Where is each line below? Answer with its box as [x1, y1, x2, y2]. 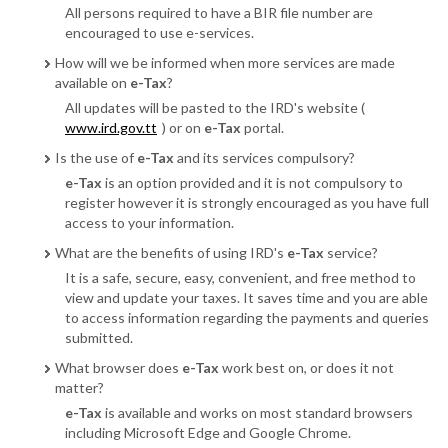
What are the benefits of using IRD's [55, 244, 287, 261]
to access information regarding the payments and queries [65, 309, 429, 326]
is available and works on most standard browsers [102, 404, 413, 421]
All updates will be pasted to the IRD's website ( [65, 99, 365, 116]
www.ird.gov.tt [65, 119, 157, 136]
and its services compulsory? [174, 149, 355, 166]
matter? [55, 379, 104, 396]
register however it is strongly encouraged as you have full [65, 194, 429, 211]
